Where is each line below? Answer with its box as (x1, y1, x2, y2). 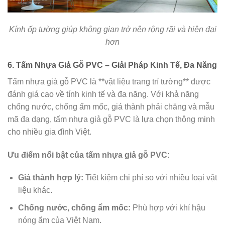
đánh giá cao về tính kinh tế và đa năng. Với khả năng (8, 89, 199, 98)
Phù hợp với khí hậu (130, 203, 205, 212)
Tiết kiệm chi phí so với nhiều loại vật (83, 173, 217, 182)
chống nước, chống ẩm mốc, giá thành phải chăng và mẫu (8, 102, 214, 111)
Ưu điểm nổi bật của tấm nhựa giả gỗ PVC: (8, 150, 170, 159)
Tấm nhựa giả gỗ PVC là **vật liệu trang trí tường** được (8, 77, 210, 86)
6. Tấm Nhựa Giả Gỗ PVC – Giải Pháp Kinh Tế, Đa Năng (8, 60, 217, 69)
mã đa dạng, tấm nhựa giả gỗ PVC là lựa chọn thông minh (8, 115, 215, 124)
